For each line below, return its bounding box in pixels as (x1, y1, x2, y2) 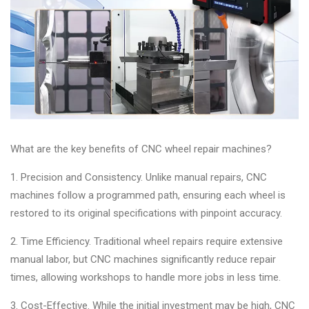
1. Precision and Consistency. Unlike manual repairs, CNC (10, 170, 267, 183)
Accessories (17, 17, 79, 30)
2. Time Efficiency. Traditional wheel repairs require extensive (10, 235, 283, 248)
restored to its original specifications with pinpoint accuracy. (10, 206, 282, 219)
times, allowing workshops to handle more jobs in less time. (10, 270, 281, 283)
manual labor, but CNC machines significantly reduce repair (10, 252, 276, 266)
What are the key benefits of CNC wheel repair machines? (10, 142, 272, 155)
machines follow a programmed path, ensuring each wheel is (10, 188, 286, 201)
